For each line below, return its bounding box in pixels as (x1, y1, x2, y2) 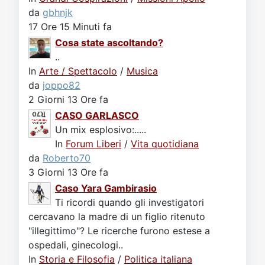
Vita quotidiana (131, 138, 199, 150)
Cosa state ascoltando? (55, 37, 163, 49)
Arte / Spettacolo (39, 65, 117, 77)
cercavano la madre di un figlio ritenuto (28, 211, 205, 222)
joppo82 (43, 79, 80, 91)
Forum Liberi (66, 138, 121, 150)
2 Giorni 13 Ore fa (28, 93, 108, 105)
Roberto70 (43, 152, 91, 164)
